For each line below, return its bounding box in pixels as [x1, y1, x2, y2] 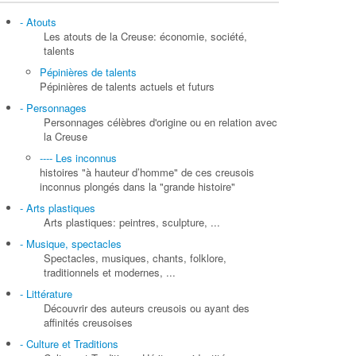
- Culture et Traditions [20, 336, 118, 352]
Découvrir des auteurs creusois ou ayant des [44, 300, 250, 316]
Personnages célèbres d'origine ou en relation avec [44, 114, 277, 130]
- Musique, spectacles [20, 236, 122, 252]
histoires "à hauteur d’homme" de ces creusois [40, 164, 254, 180]
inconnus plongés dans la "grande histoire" [40, 179, 235, 195]
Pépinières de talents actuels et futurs [40, 79, 215, 95]
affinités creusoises [44, 315, 133, 331]
